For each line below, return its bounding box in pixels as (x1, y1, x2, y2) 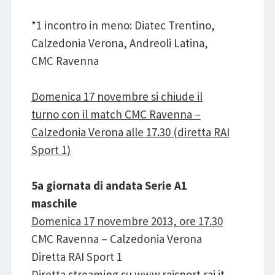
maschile (31, 196, 77, 211)
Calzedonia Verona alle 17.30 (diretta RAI (31, 125, 230, 140)
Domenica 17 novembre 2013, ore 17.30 (31, 214, 223, 229)
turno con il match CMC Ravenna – (31, 107, 201, 122)
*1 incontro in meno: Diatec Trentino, (31, 18, 215, 33)
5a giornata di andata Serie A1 (31, 178, 187, 193)
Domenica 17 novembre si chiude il (31, 89, 203, 104)
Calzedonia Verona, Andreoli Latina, (31, 36, 208, 51)
